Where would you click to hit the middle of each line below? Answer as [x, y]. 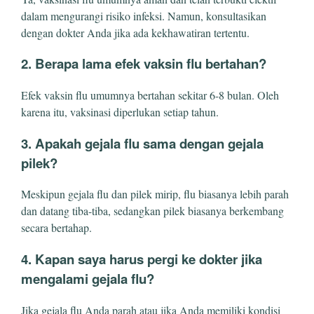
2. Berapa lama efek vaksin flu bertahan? [144, 64]
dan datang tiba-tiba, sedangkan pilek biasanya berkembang [152, 211]
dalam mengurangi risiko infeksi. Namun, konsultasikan [144, 15]
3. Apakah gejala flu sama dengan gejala [142, 143]
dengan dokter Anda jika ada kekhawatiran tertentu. [135, 32]
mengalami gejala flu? [88, 279]
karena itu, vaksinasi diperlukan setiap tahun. [120, 111]
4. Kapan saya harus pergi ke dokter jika [142, 259]
